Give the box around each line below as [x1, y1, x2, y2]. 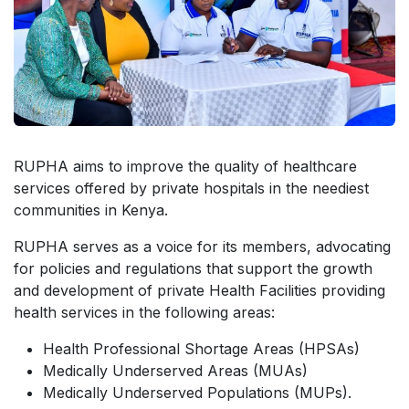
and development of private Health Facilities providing [14, 280, 385, 299]
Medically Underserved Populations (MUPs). [43, 383, 351, 402]
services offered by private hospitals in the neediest [14, 178, 369, 197]
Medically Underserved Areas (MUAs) [43, 361, 308, 380]
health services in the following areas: [14, 302, 275, 321]
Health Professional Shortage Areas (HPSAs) [43, 339, 360, 358]
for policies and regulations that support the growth [14, 258, 372, 278]
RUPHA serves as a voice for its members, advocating [14, 236, 391, 256]
